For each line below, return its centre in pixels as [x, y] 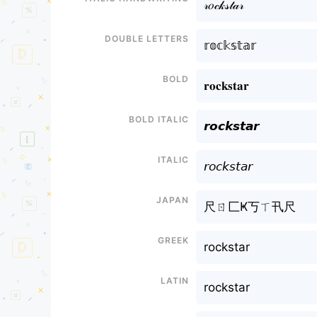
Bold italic [158, 118]
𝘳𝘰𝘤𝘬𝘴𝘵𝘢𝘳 [228, 166]
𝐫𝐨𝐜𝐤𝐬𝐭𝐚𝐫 [226, 86]
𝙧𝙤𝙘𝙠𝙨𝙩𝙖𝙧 [231, 126]
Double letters [146, 38]
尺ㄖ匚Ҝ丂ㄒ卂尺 [249, 207]
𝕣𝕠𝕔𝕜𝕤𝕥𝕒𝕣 [230, 45]
